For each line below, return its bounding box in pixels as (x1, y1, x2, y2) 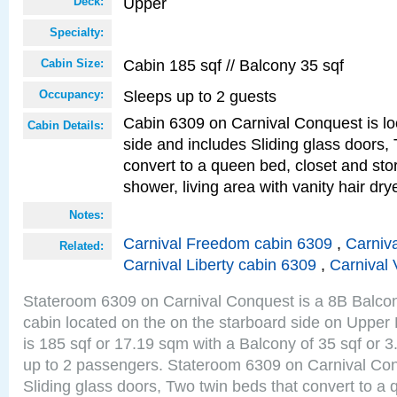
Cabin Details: (27, 119, 104, 132)
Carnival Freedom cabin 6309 (123, 234, 332, 253)
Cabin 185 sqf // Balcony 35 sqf (123, 56, 344, 74)
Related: (59, 239, 104, 253)
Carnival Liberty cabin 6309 (123, 255, 316, 274)
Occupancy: (39, 88, 104, 101)
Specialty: (50, 26, 104, 39)
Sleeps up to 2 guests (123, 87, 276, 105)
